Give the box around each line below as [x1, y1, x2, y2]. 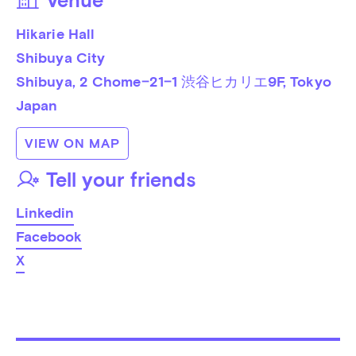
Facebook [15, 227, 82, 245]
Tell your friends [45, 168, 196, 192]
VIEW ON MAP [24, 135, 120, 151]
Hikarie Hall [15, 25, 95, 42]
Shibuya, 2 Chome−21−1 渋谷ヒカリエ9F [15, 72, 283, 90]
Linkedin [15, 203, 74, 221]
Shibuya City [15, 48, 106, 66]
